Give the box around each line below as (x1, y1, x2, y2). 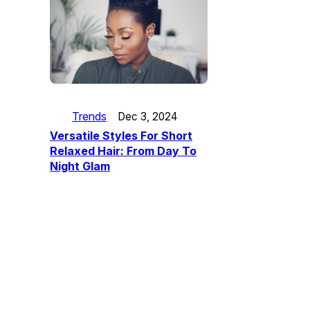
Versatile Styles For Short (50, 129, 192, 143)
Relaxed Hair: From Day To (50, 144, 197, 158)
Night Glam (50, 159, 110, 174)
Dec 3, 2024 (118, 109, 177, 123)
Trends (72, 109, 107, 124)
